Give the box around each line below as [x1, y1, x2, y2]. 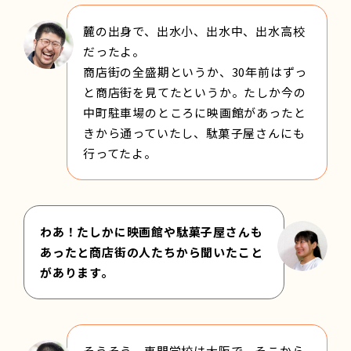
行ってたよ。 [83, 144, 157, 161]
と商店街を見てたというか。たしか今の [83, 83, 306, 100]
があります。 [40, 263, 114, 280]
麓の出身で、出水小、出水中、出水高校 [83, 22, 306, 39]
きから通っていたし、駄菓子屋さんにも [83, 124, 306, 141]
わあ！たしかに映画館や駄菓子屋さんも [40, 223, 263, 240]
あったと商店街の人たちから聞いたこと [40, 243, 263, 260]
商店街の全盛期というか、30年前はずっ [83, 63, 308, 80]
